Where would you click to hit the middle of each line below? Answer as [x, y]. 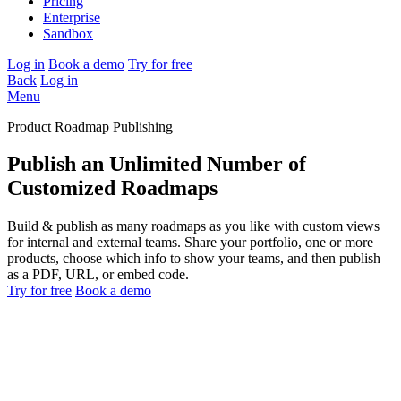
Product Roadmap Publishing [90, 126]
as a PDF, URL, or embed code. [98, 275]
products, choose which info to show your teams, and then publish [194, 259]
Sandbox [68, 33]
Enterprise [72, 17]
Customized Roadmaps [115, 188]
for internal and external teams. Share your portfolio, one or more [190, 243]
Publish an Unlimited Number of [157, 164]
